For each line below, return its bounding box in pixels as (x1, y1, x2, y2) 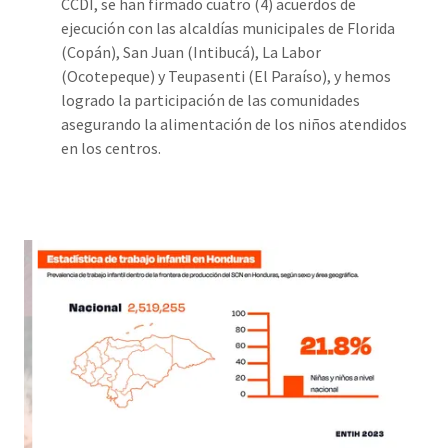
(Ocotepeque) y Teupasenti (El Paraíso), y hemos (60, 65, 391, 86)
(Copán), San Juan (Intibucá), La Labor (60, 41, 321, 62)
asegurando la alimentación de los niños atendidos (60, 113, 407, 134)
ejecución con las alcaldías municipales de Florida (60, 17, 395, 38)
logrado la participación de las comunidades (60, 89, 360, 110)
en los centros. (60, 137, 161, 158)
